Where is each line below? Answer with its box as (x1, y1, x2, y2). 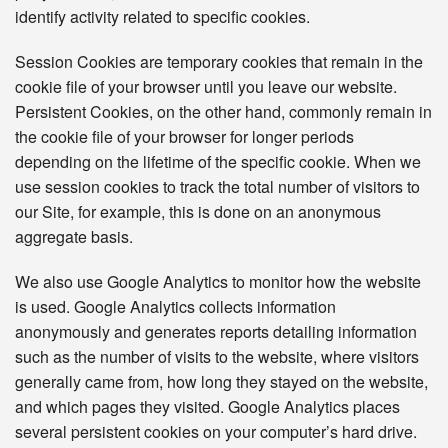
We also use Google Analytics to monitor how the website (15, 270, 421, 294)
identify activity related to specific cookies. (15, 5, 310, 29)
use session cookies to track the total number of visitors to (15, 175, 420, 199)
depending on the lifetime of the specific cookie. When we (15, 150, 421, 174)
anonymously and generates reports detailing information (15, 320, 417, 344)
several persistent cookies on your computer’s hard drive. (15, 420, 417, 444)
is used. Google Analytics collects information (15, 295, 336, 319)
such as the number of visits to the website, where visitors (15, 345, 419, 369)
